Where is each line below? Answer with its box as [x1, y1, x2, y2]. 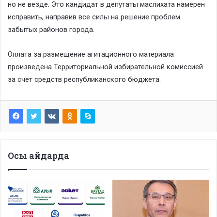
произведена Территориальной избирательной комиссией [8, 62, 203, 71]
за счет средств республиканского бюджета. [8, 75, 161, 84]
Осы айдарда [8, 149, 69, 161]
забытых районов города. [8, 25, 94, 34]
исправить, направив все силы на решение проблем [8, 12, 180, 21]
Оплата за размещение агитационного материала [8, 49, 174, 59]
